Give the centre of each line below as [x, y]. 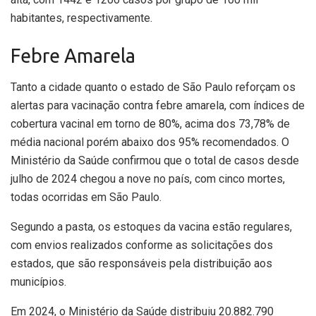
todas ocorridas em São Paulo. [87, 197]
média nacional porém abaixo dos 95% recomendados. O [150, 142]
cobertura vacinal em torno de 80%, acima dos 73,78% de [150, 124]
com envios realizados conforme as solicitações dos [142, 245]
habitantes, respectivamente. [81, 18]
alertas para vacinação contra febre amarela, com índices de [158, 106]
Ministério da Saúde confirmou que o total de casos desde [155, 161]
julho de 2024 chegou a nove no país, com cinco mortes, [148, 179]
